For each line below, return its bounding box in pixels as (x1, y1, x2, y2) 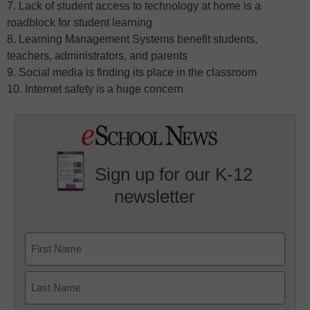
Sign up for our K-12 (95, 164, 253, 185)
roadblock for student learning (7, 17, 152, 29)
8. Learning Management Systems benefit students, (7, 33, 257, 46)
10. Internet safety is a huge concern (7, 83, 183, 95)
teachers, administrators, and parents (7, 50, 188, 62)
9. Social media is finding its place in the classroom (7, 66, 257, 79)
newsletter (114, 185, 196, 207)
